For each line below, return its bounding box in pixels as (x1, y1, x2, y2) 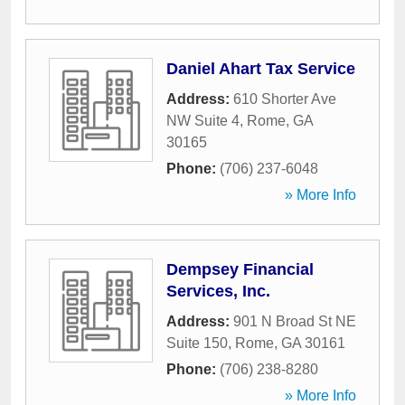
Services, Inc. (166, 282, 270, 300)
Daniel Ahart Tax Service (166, 60, 355, 78)
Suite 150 (166, 335, 228, 351)
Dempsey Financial (166, 260, 314, 278)
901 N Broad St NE (233, 314, 356, 329)
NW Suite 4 (166, 113, 240, 128)
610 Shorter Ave (233, 91, 336, 107)
